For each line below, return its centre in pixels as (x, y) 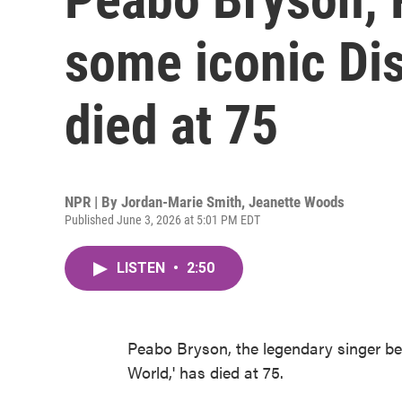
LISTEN (143, 268)
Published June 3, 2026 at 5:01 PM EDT (162, 220)
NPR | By (93, 202)
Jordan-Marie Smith (181, 202)
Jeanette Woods (297, 202)
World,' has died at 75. (205, 372)
